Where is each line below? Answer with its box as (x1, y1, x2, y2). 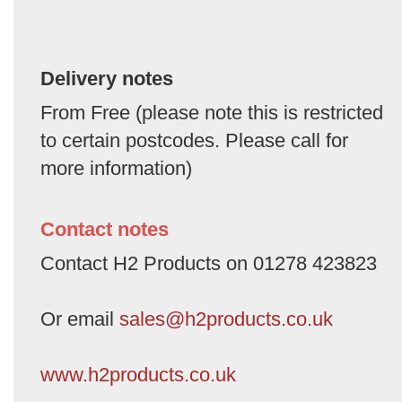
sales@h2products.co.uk (119, 307, 333, 330)
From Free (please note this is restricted (40, 100, 383, 124)
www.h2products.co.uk (40, 363, 236, 386)
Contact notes (40, 217, 169, 240)
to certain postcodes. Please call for (40, 128, 348, 152)
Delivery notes (40, 66, 173, 90)
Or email (40, 307, 119, 330)
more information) (40, 156, 192, 179)
